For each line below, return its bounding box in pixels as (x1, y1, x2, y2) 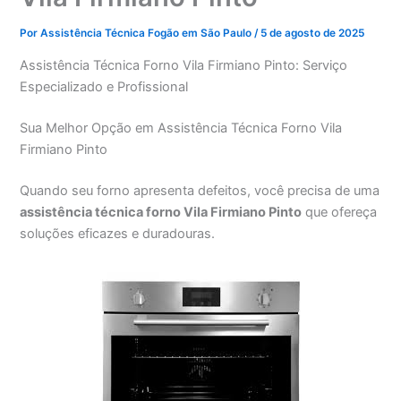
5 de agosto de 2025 (260, 27, 365, 40)
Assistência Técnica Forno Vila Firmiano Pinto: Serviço (20, 56, 348, 73)
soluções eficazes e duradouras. (20, 225, 216, 242)
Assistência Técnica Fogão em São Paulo (40, 27, 255, 40)
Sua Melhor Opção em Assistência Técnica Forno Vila (20, 119, 343, 136)
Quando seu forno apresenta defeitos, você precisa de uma (20, 182, 380, 199)
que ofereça (302, 203, 378, 220)
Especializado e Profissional (20, 78, 189, 95)
